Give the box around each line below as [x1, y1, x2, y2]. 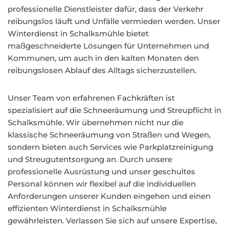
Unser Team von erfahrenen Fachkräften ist [8, 93, 175, 103]
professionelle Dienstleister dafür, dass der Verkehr [8, 4, 203, 14]
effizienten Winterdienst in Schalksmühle [8, 203, 167, 213]
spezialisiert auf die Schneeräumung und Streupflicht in [8, 105, 221, 115]
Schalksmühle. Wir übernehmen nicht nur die [8, 118, 184, 127]
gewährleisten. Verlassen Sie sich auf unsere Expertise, [8, 216, 217, 225]
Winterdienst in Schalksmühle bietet [8, 29, 149, 38]
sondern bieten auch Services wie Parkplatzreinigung [8, 142, 213, 152]
